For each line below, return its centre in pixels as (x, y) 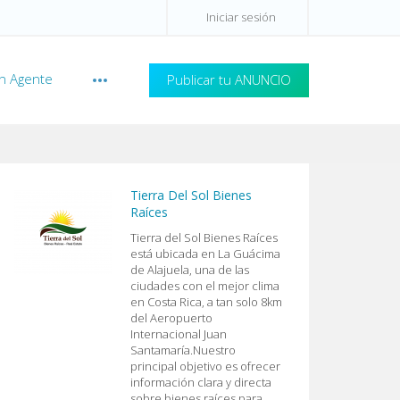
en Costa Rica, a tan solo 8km (206, 302)
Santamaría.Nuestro (183, 350)
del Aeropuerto (171, 318)
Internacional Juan (179, 334)
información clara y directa (201, 382)
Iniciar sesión (241, 17)
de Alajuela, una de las (190, 270)
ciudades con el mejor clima (205, 286)
